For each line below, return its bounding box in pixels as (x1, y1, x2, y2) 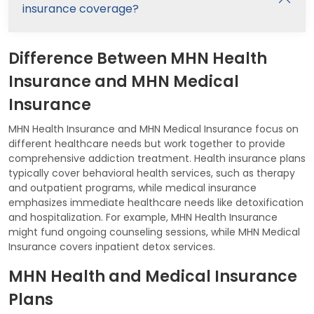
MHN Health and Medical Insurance (8, 265, 297, 287)
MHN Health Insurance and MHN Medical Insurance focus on (8, 121, 299, 136)
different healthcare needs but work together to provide (8, 136, 285, 151)
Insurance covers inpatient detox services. (8, 239, 215, 254)
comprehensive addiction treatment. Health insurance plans (8, 151, 306, 165)
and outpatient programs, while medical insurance (8, 180, 257, 195)
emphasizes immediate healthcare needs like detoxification (8, 195, 303, 210)
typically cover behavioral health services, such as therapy (8, 165, 295, 180)
